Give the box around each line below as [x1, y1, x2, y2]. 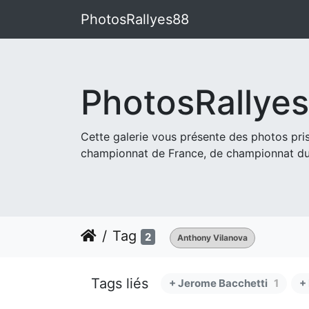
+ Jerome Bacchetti [169, 277, 268, 290]
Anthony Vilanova [177, 232, 248, 243]
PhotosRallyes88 [81, 11, 189, 28]
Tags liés [91, 275, 148, 292]
